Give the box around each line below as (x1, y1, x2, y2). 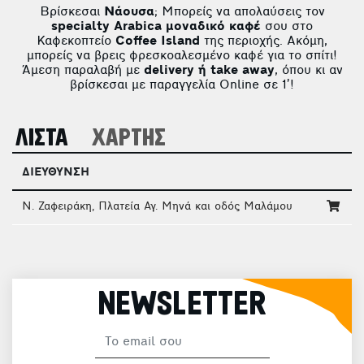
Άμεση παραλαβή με (21, 64, 144, 77)
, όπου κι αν (274, 64, 343, 77)
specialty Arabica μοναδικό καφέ (51, 20, 261, 33)
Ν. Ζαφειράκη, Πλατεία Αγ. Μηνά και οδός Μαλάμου (22, 201, 292, 213)
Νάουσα (103, 6, 154, 19)
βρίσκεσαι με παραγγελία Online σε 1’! (70, 79, 294, 92)
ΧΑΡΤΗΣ (92, 127, 166, 150)
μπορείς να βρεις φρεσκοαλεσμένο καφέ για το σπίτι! (27, 50, 337, 63)
